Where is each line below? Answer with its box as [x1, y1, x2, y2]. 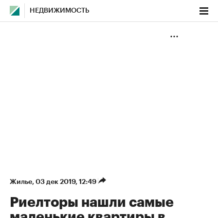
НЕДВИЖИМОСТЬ [30, 7, 90, 14]
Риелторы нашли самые [10, 196, 174, 209]
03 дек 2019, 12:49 [36, 178, 98, 185]
